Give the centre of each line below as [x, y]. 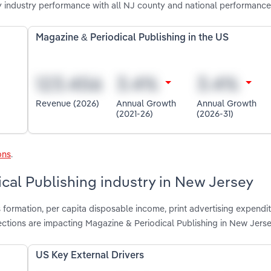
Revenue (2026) [68, 103]
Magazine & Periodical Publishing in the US [132, 38]
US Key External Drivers [90, 256]
